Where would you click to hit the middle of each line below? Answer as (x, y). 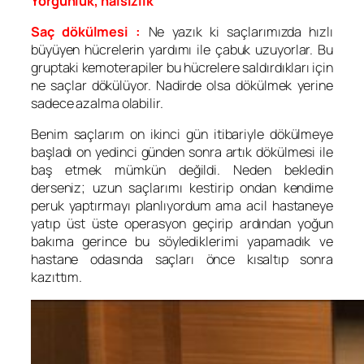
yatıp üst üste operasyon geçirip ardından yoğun (182, 224)
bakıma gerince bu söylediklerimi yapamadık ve (182, 242)
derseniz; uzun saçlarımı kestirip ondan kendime (182, 188)
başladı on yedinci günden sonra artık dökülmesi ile (182, 152)
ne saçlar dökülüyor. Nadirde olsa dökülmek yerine (182, 86)
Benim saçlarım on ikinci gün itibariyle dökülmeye (182, 134)
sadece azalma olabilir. (97, 104)
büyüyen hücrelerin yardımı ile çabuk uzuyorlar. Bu (182, 50)
